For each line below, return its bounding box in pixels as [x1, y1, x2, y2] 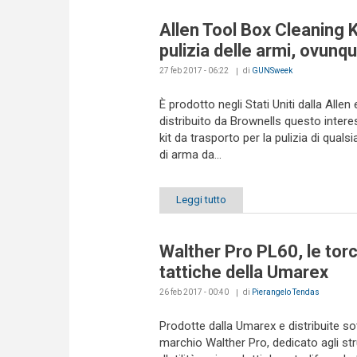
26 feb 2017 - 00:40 [159, 288, 229, 297]
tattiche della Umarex [159, 262, 328, 283]
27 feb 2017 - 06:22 [159, 65, 229, 75]
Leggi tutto [175, 194, 226, 206]
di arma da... [159, 147, 222, 162]
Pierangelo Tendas [251, 288, 320, 297]
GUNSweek [251, 65, 292, 75]
